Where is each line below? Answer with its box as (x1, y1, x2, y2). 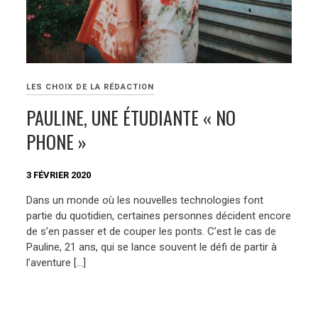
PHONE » (26, 128, 87, 156)
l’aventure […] (26, 256, 87, 270)
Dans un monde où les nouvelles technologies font (26, 194, 264, 207)
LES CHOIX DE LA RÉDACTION (26, 82, 155, 92)
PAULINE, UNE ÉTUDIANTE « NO (26, 104, 236, 132)
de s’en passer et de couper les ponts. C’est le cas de (26, 225, 277, 238)
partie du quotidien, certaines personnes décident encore (26, 209, 292, 223)
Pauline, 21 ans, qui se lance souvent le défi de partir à (26, 241, 278, 254)
